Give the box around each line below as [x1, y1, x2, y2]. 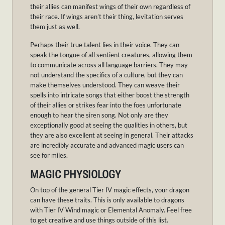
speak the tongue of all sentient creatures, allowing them [30, 51, 192, 59]
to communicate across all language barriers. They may [30, 61, 188, 69]
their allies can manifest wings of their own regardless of [30, 3, 190, 11]
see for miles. [30, 151, 68, 160]
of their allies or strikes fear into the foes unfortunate [30, 101, 181, 109]
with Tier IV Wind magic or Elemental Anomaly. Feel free [30, 206, 192, 214]
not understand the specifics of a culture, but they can [30, 71, 183, 79]
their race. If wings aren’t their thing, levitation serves [30, 13, 183, 21]
